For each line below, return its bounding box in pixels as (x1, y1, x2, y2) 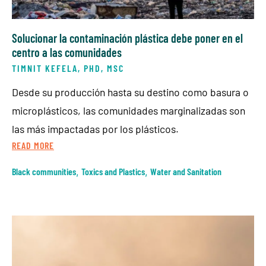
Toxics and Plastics (81, 166, 145, 178)
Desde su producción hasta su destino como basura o (12, 85, 249, 99)
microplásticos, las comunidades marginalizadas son (12, 104, 245, 118)
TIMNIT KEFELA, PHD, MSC (12, 62, 124, 74)
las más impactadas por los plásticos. (12, 122, 179, 136)
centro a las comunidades (12, 45, 122, 60)
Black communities (12, 166, 76, 178)
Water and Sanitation (150, 166, 221, 178)
